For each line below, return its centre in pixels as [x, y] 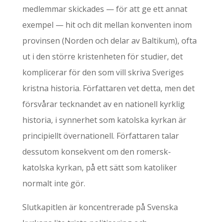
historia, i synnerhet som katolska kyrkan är [104, 120]
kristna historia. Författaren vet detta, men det [108, 88]
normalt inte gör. [54, 183]
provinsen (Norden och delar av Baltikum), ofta [109, 41]
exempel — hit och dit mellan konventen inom [107, 25]
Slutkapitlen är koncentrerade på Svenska [100, 207]
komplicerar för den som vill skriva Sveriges [103, 72]
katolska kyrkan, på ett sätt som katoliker [99, 167]
